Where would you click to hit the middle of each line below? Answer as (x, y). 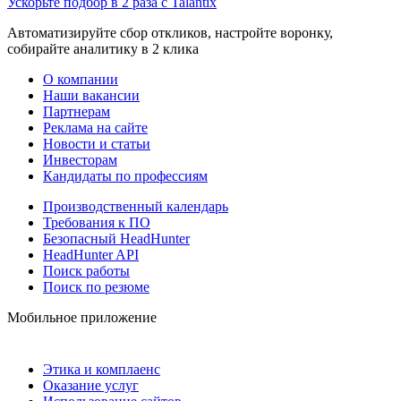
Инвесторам (80, 160)
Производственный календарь (136, 207)
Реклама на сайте (95, 128)
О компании (81, 80)
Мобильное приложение (82, 318)
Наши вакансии (91, 96)
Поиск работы (86, 271)
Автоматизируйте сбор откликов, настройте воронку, (170, 33)
